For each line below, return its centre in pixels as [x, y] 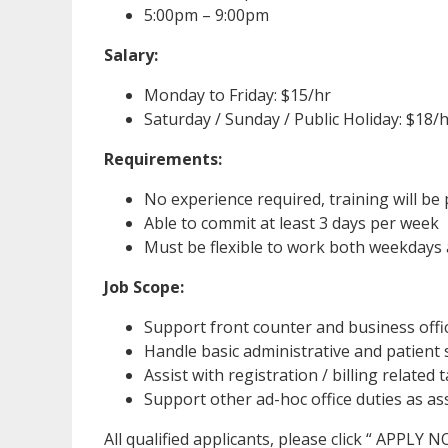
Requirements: [163, 158]
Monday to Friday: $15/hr [237, 94]
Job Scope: [144, 286]
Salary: [131, 54]
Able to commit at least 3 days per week [291, 222]
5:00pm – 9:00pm [206, 14]
